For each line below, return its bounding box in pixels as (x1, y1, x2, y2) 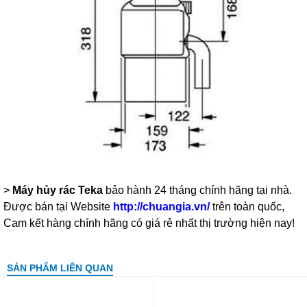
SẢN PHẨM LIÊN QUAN (7, 262, 113, 273)
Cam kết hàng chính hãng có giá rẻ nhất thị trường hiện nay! (3, 217, 295, 229)
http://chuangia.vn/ (113, 200, 210, 212)
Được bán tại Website (3, 200, 113, 212)
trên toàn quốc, (210, 200, 284, 212)
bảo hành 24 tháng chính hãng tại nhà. (106, 184, 292, 196)
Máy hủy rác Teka (12, 184, 103, 196)
